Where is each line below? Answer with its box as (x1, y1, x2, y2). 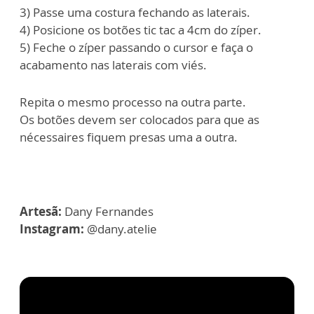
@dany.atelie (87, 221, 157, 238)
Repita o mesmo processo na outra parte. (20, 94, 246, 111)
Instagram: (20, 221, 87, 238)
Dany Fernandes (64, 203, 153, 220)
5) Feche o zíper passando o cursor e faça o (20, 39, 253, 56)
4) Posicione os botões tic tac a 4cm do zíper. (20, 22, 261, 39)
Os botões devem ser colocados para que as (20, 111, 259, 128)
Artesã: (20, 203, 64, 220)
